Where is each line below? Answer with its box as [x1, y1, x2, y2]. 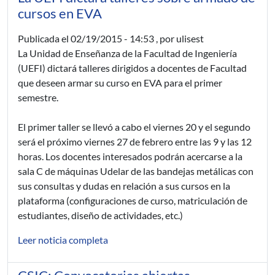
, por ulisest [154, 33, 204, 44]
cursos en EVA [18, 6, 102, 21]
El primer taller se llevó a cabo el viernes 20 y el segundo [18, 121, 250, 133]
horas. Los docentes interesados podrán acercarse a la [18, 150, 242, 162]
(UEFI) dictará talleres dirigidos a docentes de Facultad [18, 62, 247, 74]
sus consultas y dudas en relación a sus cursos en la [18, 180, 230, 192]
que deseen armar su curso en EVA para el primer [18, 77, 222, 88]
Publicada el [18, 33, 71, 44]
